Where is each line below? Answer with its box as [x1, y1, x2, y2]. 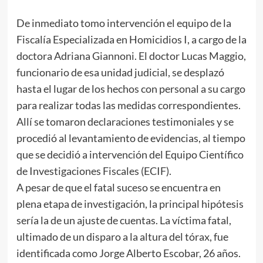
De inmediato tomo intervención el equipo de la [16, 16, 231, 29]
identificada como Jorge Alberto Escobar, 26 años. [16, 246, 242, 259]
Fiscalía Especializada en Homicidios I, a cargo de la [16, 32, 247, 46]
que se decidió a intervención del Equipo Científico [16, 147, 244, 161]
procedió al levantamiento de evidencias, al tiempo [16, 131, 245, 144]
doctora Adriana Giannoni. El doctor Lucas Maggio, [16, 49, 246, 62]
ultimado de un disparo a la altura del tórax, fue [16, 230, 228, 243]
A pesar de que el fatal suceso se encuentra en [16, 180, 221, 194]
